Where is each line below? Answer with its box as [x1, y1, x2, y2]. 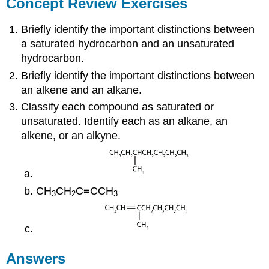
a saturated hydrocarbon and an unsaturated [21, 38, 235, 50]
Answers [6, 250, 66, 267]
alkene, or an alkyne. [21, 130, 121, 142]
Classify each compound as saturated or [21, 101, 214, 113]
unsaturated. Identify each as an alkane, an [21, 115, 228, 128]
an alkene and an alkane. [21, 83, 142, 96]
